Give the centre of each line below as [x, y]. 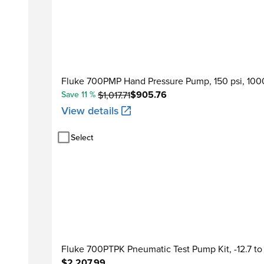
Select [82, 137]
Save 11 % [78, 94]
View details [90, 110]
